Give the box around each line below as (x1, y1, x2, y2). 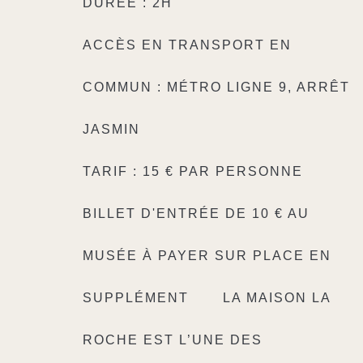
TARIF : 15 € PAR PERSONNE (83, 164, 308, 178)
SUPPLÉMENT (83, 291, 194, 305)
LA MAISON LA (223, 291, 331, 305)
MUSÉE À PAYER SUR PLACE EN (83, 249, 331, 263)
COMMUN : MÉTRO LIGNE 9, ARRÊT (83, 80, 350, 94)
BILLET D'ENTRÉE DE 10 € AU (83, 207, 310, 220)
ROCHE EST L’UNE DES (83, 333, 263, 347)
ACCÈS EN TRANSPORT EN (83, 38, 292, 52)
